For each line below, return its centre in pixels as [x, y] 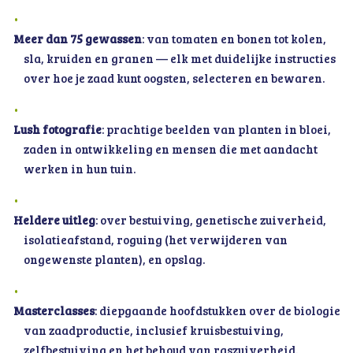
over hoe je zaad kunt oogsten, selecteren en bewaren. [174, 78]
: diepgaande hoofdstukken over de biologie [217, 310]
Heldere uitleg [54, 220]
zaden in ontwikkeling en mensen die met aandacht [171, 149]
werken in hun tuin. [80, 169]
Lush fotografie [57, 129]
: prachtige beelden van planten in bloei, [216, 129]
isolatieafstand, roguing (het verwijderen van [156, 240]
